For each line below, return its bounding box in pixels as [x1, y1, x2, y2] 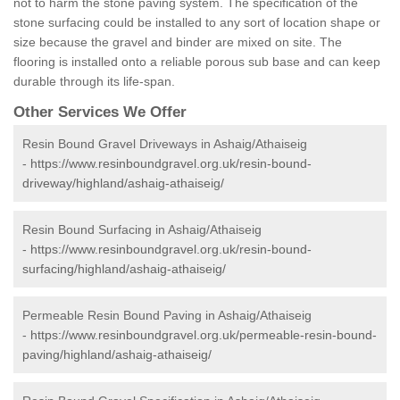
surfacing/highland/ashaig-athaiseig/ [22, 262, 226, 277]
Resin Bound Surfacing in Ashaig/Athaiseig [22, 222, 262, 237]
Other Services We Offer [13, 104, 187, 121]
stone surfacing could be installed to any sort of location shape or [13, 15, 380, 30]
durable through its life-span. [13, 74, 175, 89]
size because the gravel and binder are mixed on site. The [13, 35, 342, 50]
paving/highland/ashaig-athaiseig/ [22, 347, 212, 362]
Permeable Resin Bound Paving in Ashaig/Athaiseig [22, 308, 312, 323]
